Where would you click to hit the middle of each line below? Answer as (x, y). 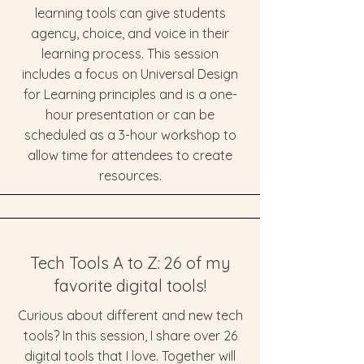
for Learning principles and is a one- (130, 94)
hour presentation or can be (130, 115)
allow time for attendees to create (130, 155)
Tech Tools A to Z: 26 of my (130, 263)
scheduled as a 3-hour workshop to (130, 135)
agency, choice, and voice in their (130, 33)
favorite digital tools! (130, 286)
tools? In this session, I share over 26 (130, 336)
